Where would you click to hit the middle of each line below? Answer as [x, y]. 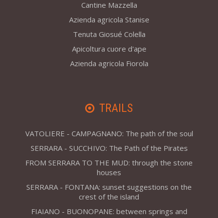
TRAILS [116, 108]
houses [109, 173]
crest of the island [109, 197]
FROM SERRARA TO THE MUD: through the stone [109, 163]
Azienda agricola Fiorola [109, 64]
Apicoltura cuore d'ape [109, 49]
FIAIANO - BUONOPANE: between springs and [109, 211]
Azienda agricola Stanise [109, 20]
